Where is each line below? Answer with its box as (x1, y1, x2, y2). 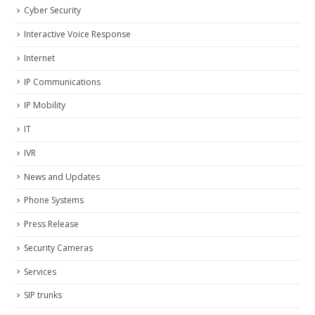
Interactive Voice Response (24, 28, 131, 41)
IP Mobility (24, 99, 65, 112)
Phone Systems (24, 194, 84, 207)
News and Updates (24, 170, 100, 183)
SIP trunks (24, 289, 62, 302)
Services (24, 265, 56, 278)
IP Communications (24, 75, 101, 88)
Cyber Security (24, 4, 81, 17)
